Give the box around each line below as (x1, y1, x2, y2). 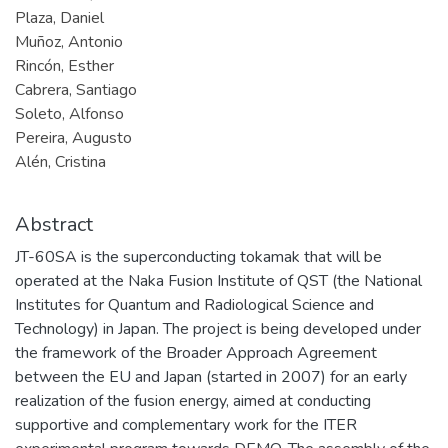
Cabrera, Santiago (15, 78, 137, 101)
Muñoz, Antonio (15, 30, 123, 53)
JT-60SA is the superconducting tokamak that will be (15, 245, 382, 268)
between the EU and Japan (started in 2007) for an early (15, 365, 407, 388)
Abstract (15, 210, 93, 238)
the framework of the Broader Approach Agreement (15, 341, 377, 364)
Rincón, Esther (15, 54, 114, 77)
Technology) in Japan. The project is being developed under (15, 317, 421, 340)
